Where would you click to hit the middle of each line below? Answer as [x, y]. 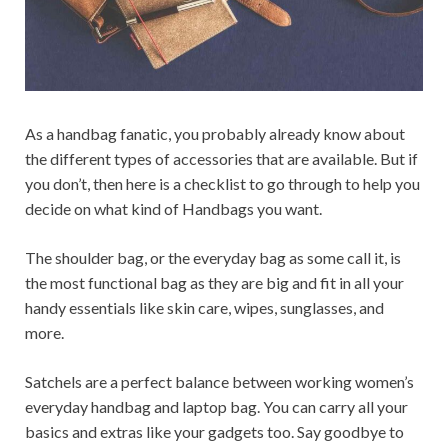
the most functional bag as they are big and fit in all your [214, 282]
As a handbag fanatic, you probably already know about [215, 133]
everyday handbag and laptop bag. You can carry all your [216, 406]
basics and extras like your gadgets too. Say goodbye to [214, 431]
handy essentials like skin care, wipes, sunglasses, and [204, 307]
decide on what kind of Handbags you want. [173, 208]
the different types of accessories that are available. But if [221, 158]
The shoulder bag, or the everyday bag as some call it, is [213, 257]
